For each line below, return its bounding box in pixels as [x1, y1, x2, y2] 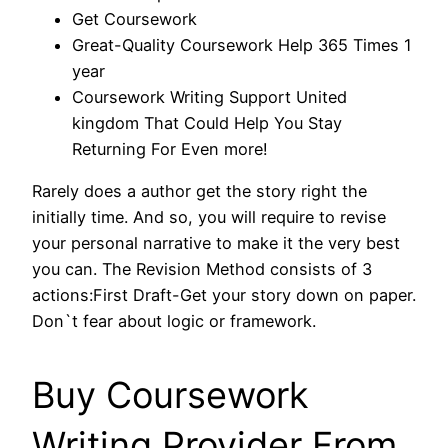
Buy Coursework [32, 373, 309, 418]
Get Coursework [72, 8, 197, 29]
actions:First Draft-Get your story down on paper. [32, 285, 416, 306]
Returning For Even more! [72, 138, 268, 159]
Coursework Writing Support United [72, 86, 347, 107]
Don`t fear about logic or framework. [32, 311, 316, 332]
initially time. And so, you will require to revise [32, 207, 386, 228]
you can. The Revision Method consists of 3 [32, 259, 372, 280]
